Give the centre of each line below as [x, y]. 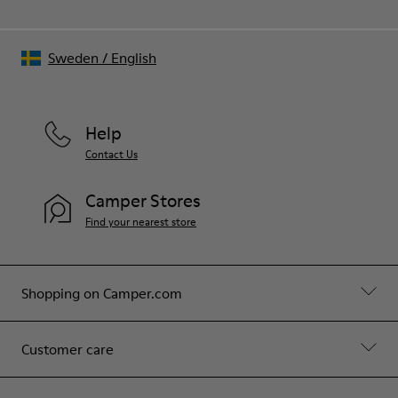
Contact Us [111, 154]
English [134, 57]
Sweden [73, 57]
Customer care [68, 349]
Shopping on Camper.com [102, 293]
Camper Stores [143, 200]
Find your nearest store [141, 221]
